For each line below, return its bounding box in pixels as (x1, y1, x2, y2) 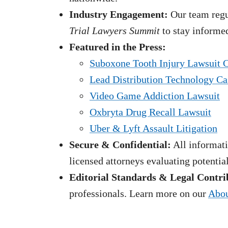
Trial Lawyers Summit (69, 24, 160, 36)
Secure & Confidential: (69, 138, 171, 150)
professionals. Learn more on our (69, 187, 206, 199)
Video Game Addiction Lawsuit (90, 90, 220, 101)
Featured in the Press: (69, 41, 166, 52)
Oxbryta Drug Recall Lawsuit (90, 106, 211, 118)
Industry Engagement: (69, 8, 168, 20)
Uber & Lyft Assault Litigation (90, 122, 217, 134)
